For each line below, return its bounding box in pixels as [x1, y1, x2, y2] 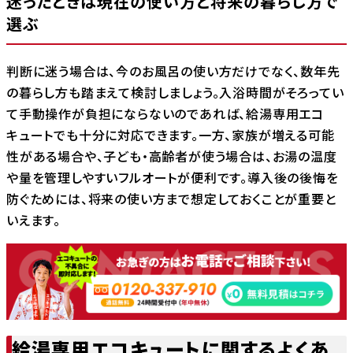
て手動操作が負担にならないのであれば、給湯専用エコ [6, 104, 324, 124]
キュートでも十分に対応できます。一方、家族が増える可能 [6, 125, 335, 145]
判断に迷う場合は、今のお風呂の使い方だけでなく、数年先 [6, 61, 340, 81]
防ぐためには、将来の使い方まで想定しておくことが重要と [6, 189, 336, 209]
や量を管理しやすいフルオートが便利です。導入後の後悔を [6, 168, 339, 188]
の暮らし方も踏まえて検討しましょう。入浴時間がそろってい [6, 83, 344, 102]
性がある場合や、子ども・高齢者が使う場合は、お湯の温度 [6, 147, 337, 166]
